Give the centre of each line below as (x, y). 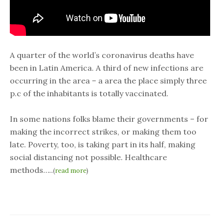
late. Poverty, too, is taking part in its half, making (103, 144)
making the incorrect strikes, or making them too (103, 131)
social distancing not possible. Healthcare (88, 157)
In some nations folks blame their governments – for (109, 119)
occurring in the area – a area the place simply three (108, 80)
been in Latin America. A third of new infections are (107, 68)
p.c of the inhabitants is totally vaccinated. (89, 93)
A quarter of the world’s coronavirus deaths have (102, 55)
